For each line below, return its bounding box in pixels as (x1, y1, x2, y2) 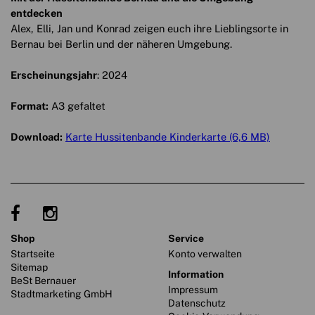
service (175, 232, 204, 244)
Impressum (168, 283, 218, 295)
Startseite (11, 247, 55, 259)
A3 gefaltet (49, 99, 105, 112)
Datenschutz (168, 297, 226, 309)
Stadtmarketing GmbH (11, 288, 112, 300)
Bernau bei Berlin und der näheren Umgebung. (11, 37, 232, 50)
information (171, 268, 224, 280)
